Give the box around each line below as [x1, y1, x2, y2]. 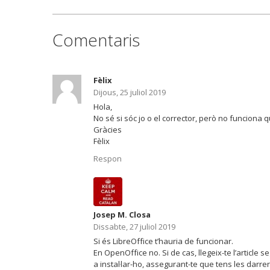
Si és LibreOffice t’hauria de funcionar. [93, 236, 233, 247]
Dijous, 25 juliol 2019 [93, 87, 166, 98]
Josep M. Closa [93, 209, 151, 221]
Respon [93, 153, 122, 165]
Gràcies [93, 124, 122, 136]
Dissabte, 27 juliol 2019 [93, 221, 175, 233]
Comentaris [52, 28, 140, 52]
